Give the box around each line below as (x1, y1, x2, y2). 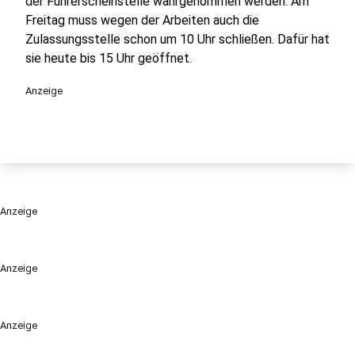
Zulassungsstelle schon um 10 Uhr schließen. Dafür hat (25, 32, 330, 47)
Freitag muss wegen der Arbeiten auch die (25, 13, 259, 28)
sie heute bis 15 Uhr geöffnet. (25, 51, 195, 66)
